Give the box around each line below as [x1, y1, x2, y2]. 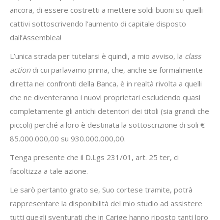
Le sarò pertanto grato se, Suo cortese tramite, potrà [10, 185, 192, 194]
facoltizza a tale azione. [10, 166, 88, 176]
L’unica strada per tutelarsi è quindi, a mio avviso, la [10, 51, 185, 61]
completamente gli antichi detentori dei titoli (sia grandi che [10, 106, 209, 116]
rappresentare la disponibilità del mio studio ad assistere [10, 198, 202, 208]
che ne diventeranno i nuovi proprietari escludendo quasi [10, 92, 200, 102]
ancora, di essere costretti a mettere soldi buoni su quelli [10, 5, 203, 15]
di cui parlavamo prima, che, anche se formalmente [32, 65, 203, 75]
